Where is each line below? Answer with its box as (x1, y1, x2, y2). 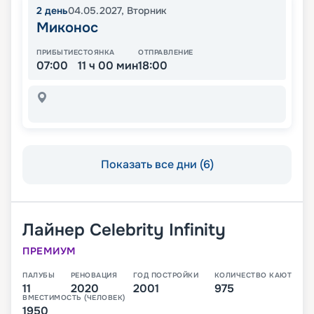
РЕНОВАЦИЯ (70, 270, 117, 280)
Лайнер (22, 219, 85, 240)
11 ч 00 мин (78, 58, 138, 74)
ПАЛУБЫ (22, 270, 55, 280)
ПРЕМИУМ (22, 244, 76, 257)
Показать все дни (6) (100, 156, 214, 172)
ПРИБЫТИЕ (36, 48, 78, 57)
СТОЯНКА (78, 48, 115, 57)
